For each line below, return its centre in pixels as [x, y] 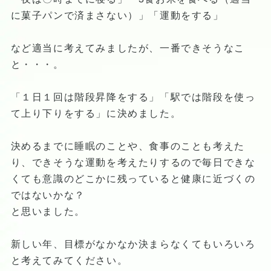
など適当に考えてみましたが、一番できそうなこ [128, 48]
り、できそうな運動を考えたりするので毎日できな [133, 162]
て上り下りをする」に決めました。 [96, 113]
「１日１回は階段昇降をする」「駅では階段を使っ [133, 97]
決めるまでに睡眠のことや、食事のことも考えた [128, 146]
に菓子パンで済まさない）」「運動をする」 [117, 15]
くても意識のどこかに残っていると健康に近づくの [133, 178]
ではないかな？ [48, 195]
